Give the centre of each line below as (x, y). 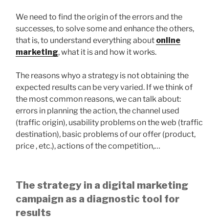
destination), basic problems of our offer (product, (106, 134)
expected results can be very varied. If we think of (104, 87)
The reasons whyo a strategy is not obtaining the (102, 75)
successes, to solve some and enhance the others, (105, 28)
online (168, 40)
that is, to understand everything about (86, 40)
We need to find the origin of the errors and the (99, 17)
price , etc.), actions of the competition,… (88, 146)
